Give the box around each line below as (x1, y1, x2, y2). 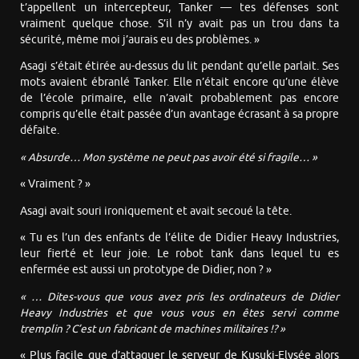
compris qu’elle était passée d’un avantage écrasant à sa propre (20, 107, 339, 122)
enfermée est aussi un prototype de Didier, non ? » (20, 263, 272, 277)
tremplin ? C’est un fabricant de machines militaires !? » (20, 321, 285, 336)
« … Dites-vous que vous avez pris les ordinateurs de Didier (20, 289, 339, 304)
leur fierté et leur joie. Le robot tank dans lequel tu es (20, 247, 339, 261)
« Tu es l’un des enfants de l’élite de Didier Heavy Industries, (20, 231, 339, 245)
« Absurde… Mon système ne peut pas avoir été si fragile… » (20, 150, 317, 164)
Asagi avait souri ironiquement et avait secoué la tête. (20, 204, 292, 218)
